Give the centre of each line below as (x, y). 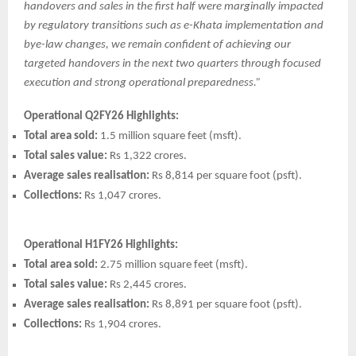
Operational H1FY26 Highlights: (101, 245)
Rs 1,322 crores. (148, 156)
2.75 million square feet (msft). (173, 265)
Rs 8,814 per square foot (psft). (227, 176)
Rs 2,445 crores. (147, 284)
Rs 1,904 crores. (122, 324)
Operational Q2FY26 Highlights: (101, 116)
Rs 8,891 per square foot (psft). (227, 304)
